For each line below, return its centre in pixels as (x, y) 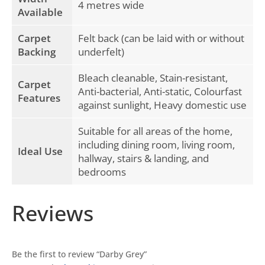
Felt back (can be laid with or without (161, 38)
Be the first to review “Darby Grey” (79, 254)
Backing (37, 51)
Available (40, 12)
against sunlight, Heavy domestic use (162, 105)
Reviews (53, 213)
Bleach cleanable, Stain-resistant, (153, 77)
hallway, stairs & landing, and (143, 158)
